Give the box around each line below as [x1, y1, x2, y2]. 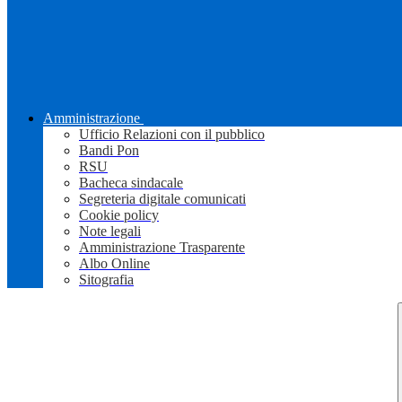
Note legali [79, 223, 141, 240]
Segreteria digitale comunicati [79, 191, 246, 207]
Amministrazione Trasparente [79, 240, 245, 256]
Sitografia [79, 272, 134, 288]
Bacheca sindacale [79, 175, 183, 191]
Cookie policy [79, 207, 159, 223]
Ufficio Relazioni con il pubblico [79, 127, 265, 143]
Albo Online [79, 256, 150, 272]
